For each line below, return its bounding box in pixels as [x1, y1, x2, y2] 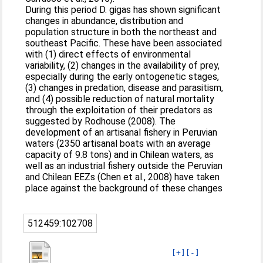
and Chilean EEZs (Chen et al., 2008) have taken [25, 171, 220, 183]
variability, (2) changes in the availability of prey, [25, 60, 220, 71]
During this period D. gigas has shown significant [25, 4, 221, 15]
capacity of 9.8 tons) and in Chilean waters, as [25, 149, 214, 160]
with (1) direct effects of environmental [25, 49, 191, 60]
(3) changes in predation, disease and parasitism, [25, 82, 224, 93]
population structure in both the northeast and [25, 26, 217, 38]
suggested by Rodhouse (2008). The [25, 116, 176, 127]
